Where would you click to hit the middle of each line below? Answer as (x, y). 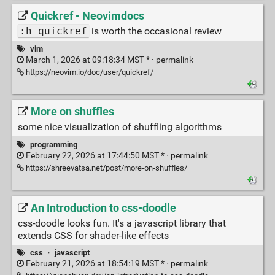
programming (53, 144)
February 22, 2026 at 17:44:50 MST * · (97, 155)
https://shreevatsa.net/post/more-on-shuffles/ (105, 168)
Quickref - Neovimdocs (87, 16)
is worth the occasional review (155, 31)
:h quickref (53, 31)
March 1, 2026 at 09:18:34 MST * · (90, 60)
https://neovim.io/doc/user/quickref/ (88, 72)
